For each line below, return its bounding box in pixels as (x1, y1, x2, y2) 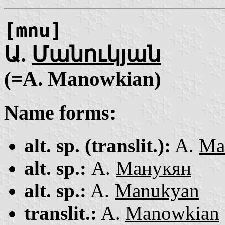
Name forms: (4, 101, 116, 124)
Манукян (116, 157, 191, 179)
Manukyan (115, 179, 199, 201)
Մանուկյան (32, 42, 161, 66)
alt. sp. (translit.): (24, 134, 171, 156)
